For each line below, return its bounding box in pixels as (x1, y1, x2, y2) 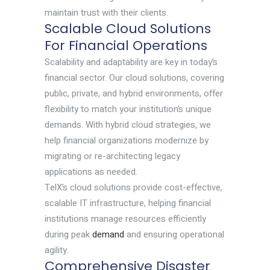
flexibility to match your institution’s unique (45, 102, 212, 116)
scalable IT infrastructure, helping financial (45, 196, 211, 210)
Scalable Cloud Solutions (45, 19, 211, 38)
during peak (45, 227, 92, 241)
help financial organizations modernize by (45, 133, 209, 147)
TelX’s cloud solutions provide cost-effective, (45, 180, 222, 194)
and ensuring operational (124, 227, 224, 241)
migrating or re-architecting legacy (45, 149, 180, 163)
